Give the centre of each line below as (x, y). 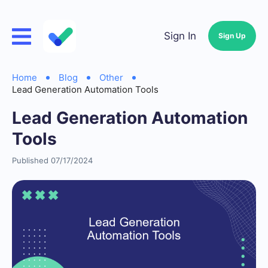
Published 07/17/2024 (52, 160)
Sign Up (232, 36)
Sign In (180, 36)
